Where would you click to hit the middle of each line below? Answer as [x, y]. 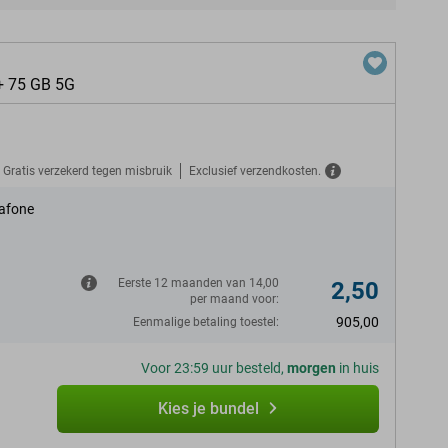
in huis [357, 368]
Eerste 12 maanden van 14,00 [198, 283]
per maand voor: [234, 299]
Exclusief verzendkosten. [255, 170]
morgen [311, 368]
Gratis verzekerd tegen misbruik [87, 170]
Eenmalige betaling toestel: [206, 322]
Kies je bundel [208, 408]
